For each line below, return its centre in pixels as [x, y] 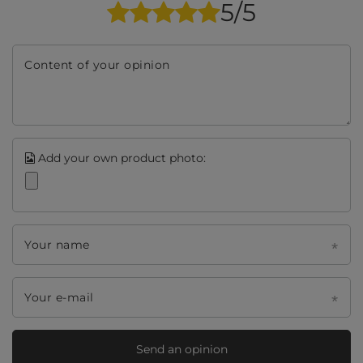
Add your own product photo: [120, 158]
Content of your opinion [97, 65]
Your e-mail [59, 298]
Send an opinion [181, 349]
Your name [57, 245]
